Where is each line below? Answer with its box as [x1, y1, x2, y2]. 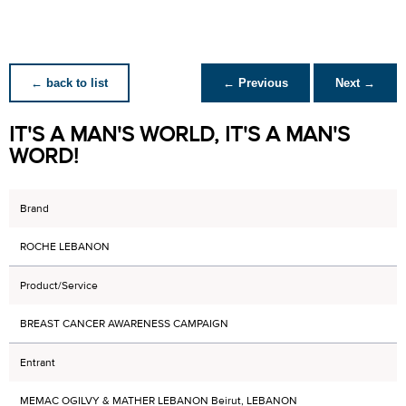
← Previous [223, 76, 288, 90]
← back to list [31, 76, 108, 90]
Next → [335, 76, 375, 90]
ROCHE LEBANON [20, 239, 110, 254]
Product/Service [20, 278, 98, 293]
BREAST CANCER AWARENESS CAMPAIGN [20, 316, 228, 331]
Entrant [20, 355, 55, 370]
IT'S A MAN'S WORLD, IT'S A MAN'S [9, 121, 350, 149]
